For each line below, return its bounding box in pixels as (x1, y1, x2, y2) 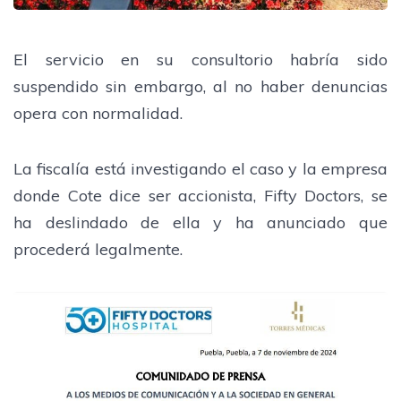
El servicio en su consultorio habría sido (13, 48, 388, 70)
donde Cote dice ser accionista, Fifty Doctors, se (13, 184, 388, 206)
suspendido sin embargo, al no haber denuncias (13, 75, 388, 97)
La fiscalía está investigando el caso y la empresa (13, 158, 388, 179)
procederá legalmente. (13, 238, 183, 260)
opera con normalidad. (13, 102, 183, 124)
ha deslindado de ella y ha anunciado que (13, 211, 388, 233)
